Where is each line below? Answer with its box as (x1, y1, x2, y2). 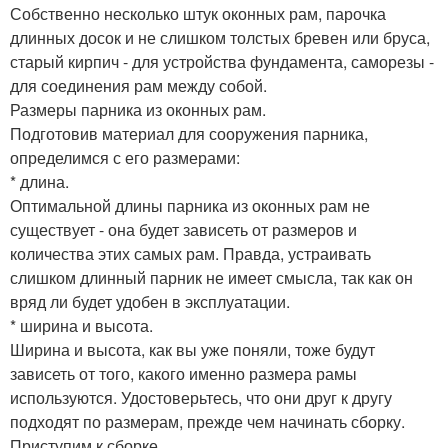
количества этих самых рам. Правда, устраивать (10, 241, 371, 265)
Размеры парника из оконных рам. (10, 97, 266, 121)
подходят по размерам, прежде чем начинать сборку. (10, 409, 405, 433)
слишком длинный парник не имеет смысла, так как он (10, 265, 413, 289)
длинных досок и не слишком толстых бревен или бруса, (10, 25, 430, 49)
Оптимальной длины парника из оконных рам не (10, 193, 370, 217)
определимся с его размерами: (10, 145, 240, 169)
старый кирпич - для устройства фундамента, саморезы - (10, 49, 434, 73)
